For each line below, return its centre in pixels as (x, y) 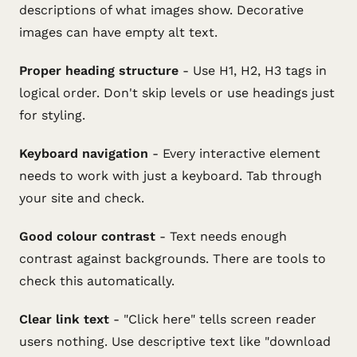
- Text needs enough (221, 236)
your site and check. (82, 198)
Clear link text (64, 319)
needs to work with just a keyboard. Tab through (171, 176)
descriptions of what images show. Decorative (161, 10)
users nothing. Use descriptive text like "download (175, 341)
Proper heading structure (99, 71)
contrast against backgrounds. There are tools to (173, 259)
